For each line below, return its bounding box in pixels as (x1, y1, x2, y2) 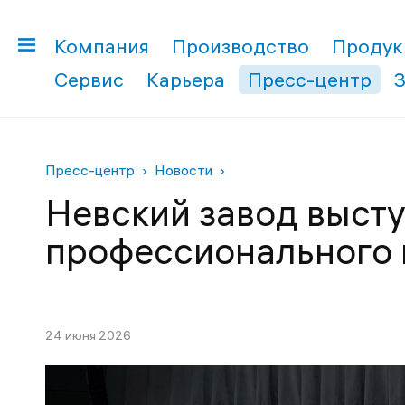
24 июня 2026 (45, 327, 131, 344)
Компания (54, 33, 149, 59)
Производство (172, 33, 309, 59)
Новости (155, 161, 212, 179)
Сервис (54, 67, 124, 92)
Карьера (146, 67, 225, 92)
